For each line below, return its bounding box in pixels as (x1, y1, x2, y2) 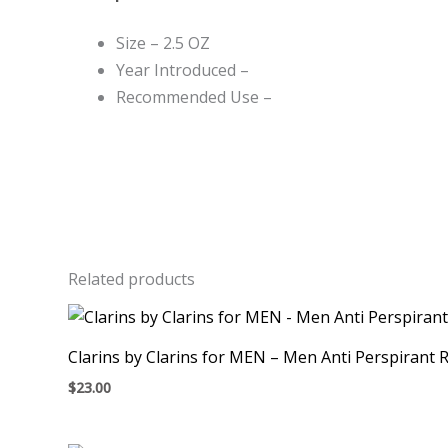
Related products (68, 267, 195, 290)
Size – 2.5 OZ (116, 31, 210, 54)
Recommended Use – (116, 85, 272, 108)
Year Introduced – (116, 58, 249, 81)
